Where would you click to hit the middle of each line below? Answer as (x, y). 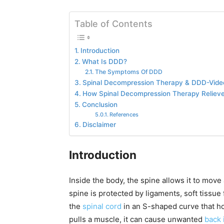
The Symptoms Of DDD (128, 72)
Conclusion (99, 105)
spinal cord (102, 206)
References (124, 115)
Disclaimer (99, 125)
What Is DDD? (104, 62)
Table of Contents (113, 23)
